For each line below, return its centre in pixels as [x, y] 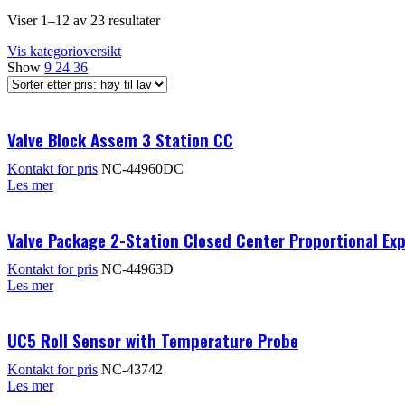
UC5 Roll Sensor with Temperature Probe [153, 339]
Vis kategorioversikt [64, 51]
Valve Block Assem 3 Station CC [120, 139]
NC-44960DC [141, 168]
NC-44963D [136, 268]
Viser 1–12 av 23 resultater [84, 20]
